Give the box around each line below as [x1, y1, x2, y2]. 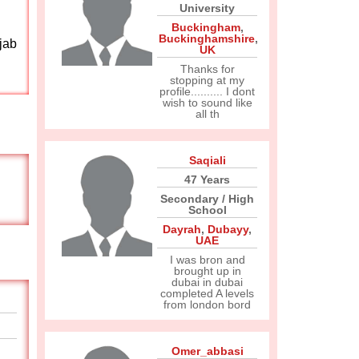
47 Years [184, 173, 230, 186]
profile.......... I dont [159, 85, 255, 98]
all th [195, 107, 220, 120]
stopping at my [170, 74, 244, 87]
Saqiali [188, 154, 226, 167]
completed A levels [160, 287, 254, 300]
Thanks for [179, 63, 235, 75]
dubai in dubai [171, 276, 243, 288]
